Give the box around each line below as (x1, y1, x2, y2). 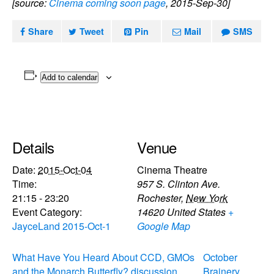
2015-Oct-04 (38, 162, 92, 177)
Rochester (137, 190, 181, 205)
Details (12, 136, 54, 158)
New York (186, 190, 228, 205)
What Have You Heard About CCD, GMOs (12, 250, 194, 264)
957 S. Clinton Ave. (137, 176, 220, 191)
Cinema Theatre (137, 162, 207, 177)
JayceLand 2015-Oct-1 (12, 218, 111, 233)
